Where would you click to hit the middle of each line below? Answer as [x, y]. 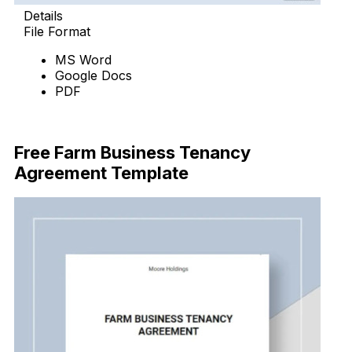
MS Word [83, 60]
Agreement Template [101, 172]
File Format [57, 32]
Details [43, 16]
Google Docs [93, 76]
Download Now [70, 120]
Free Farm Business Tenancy [132, 152]
